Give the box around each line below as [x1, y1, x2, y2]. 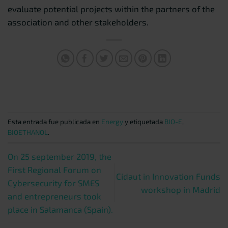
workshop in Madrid [141, 184, 220, 194]
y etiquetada [123, 118, 164, 126]
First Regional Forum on [8, 164, 101, 175]
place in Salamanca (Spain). [8, 204, 113, 214]
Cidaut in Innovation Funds [116, 170, 220, 181]
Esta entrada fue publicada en [8, 118, 101, 126]
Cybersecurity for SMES [8, 177, 99, 188]
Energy [101, 118, 123, 126]
